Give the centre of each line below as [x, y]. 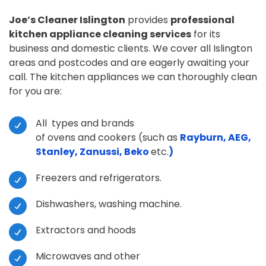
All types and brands [85, 123]
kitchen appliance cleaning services [100, 34]
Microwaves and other [88, 256]
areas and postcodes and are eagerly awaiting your [129, 63]
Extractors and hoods [86, 230]
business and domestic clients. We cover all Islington [131, 48]
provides [148, 20]
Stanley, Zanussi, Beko [93, 152]
